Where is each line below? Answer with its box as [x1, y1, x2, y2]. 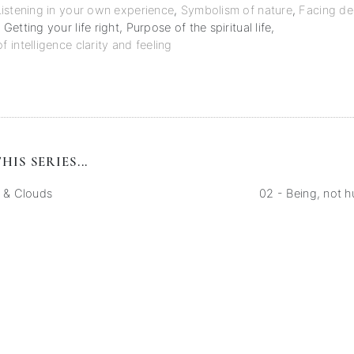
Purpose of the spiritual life [126, 21, 272, 36]
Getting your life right [3, 21, 120, 36]
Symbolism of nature [180, 3, 292, 18]
